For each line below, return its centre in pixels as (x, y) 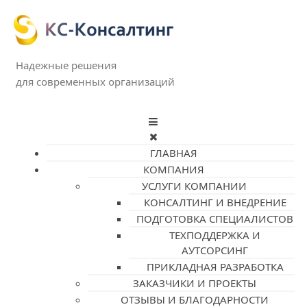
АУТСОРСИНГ (215, 250)
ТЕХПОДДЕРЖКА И (215, 235)
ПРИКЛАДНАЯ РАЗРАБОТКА (215, 267)
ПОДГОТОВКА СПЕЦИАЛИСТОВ (215, 219)
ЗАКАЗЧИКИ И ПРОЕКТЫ (194, 283)
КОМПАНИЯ (174, 169)
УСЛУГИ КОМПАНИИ (195, 186)
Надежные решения (66, 65)
